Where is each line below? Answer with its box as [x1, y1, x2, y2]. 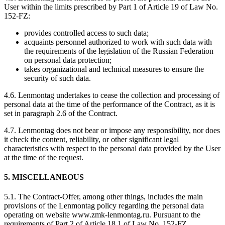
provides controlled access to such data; [24, 28, 149, 37]
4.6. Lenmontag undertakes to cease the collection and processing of [4, 90, 219, 99]
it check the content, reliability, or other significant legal [4, 135, 179, 144]
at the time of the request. [4, 153, 83, 162]
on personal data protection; [24, 55, 111, 64]
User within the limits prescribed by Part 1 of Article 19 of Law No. [4, 2, 218, 11]
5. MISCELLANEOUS [4, 172, 84, 181]
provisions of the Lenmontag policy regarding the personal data [4, 201, 204, 210]
